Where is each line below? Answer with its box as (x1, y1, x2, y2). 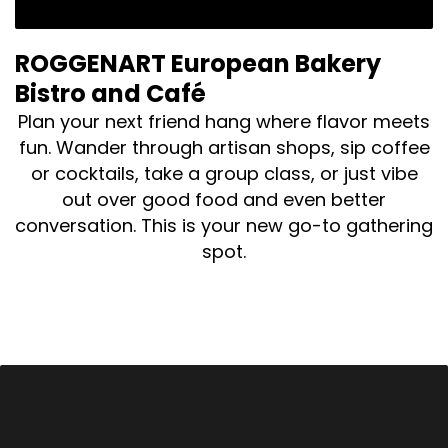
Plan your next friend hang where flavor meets (18, 108, 430, 134)
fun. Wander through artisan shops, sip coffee (18, 134, 430, 160)
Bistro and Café (15, 76, 206, 110)
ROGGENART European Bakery (15, 46, 381, 80)
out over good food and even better (62, 186, 386, 212)
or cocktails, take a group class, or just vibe (30, 160, 418, 186)
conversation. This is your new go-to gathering (15, 212, 433, 238)
